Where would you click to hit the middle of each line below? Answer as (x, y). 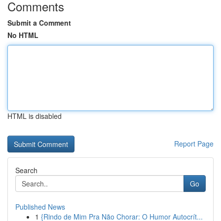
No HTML (23, 35)
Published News (40, 207)
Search (26, 170)
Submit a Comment (39, 23)
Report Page (194, 144)
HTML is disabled (35, 116)
